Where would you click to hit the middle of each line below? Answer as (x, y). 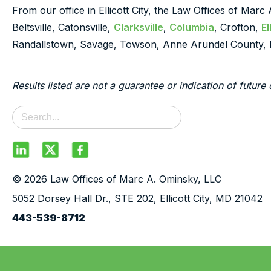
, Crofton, (238, 27)
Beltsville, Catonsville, (63, 27)
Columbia (192, 27)
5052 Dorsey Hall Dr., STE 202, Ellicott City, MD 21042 (137, 198)
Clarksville (139, 27)
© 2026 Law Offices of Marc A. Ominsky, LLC (117, 179)
